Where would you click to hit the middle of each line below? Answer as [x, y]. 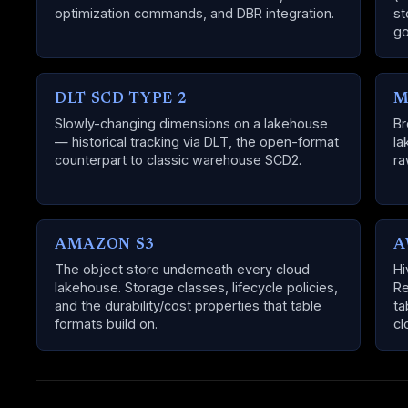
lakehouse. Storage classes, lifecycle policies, [197, 288]
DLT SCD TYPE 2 [121, 99]
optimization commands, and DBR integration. [195, 14]
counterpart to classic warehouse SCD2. [178, 159]
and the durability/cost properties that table [189, 306]
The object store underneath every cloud [183, 270]
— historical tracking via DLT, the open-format [197, 141]
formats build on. [107, 324]
